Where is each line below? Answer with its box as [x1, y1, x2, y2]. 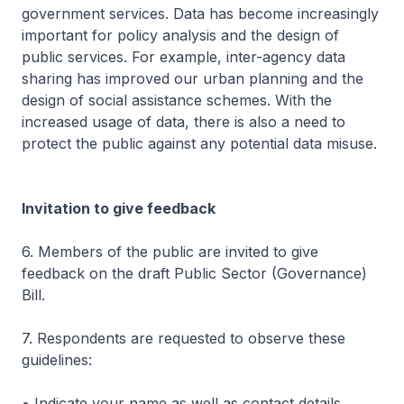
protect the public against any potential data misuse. [22, 133, 381, 152]
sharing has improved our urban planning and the [22, 69, 363, 87]
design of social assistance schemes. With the [22, 90, 332, 109]
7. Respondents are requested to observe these [22, 328, 345, 347]
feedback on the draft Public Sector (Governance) [22, 263, 367, 282]
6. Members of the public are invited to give [22, 242, 318, 261]
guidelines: [22, 350, 92, 369]
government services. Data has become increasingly [22, 4, 379, 23]
